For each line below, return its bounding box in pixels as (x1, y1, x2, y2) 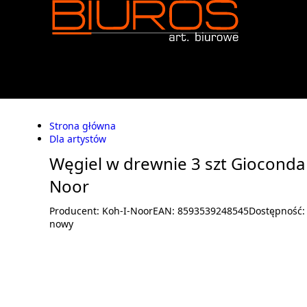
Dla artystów (49, 132, 106, 145)
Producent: (49, 204, 102, 217)
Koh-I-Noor (102, 204, 153, 217)
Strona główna (49, 119, 116, 132)
